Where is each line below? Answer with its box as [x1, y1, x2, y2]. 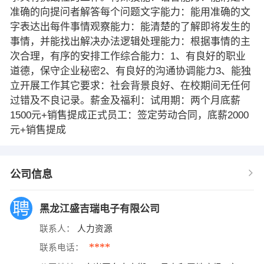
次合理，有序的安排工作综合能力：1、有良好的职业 [9, 50, 246, 62]
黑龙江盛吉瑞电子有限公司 [39, 203, 163, 214]
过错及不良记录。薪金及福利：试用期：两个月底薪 [9, 94, 240, 106]
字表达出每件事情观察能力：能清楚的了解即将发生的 [9, 21, 250, 32]
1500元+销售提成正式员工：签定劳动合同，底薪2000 [9, 109, 249, 121]
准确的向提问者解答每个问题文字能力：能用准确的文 [9, 6, 250, 18]
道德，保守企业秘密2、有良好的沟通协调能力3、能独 [9, 65, 251, 77]
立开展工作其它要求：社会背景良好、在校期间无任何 [9, 80, 250, 91]
